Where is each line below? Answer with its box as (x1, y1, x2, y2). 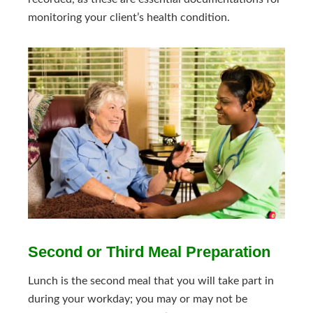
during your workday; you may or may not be (28, 293, 247, 305)
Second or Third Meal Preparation (28, 242, 270, 261)
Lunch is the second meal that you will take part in (28, 275, 274, 286)
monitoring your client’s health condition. (28, 12, 230, 23)
